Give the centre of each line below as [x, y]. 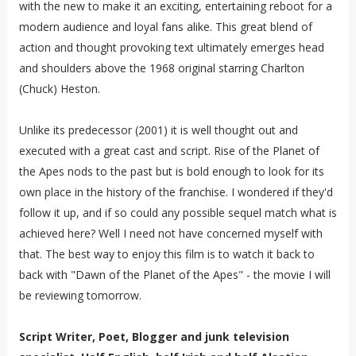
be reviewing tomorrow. [80, 295]
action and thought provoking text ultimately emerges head [171, 47]
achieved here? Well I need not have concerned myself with [170, 233]
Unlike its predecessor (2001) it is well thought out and [158, 130]
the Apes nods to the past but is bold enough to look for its [171, 171]
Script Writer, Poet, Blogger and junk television [154, 336]
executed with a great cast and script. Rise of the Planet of [169, 150]
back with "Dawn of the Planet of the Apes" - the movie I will [174, 274]
